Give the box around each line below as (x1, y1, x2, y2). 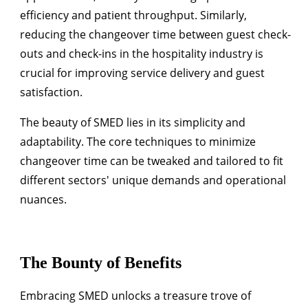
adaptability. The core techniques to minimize (20, 134, 256, 150)
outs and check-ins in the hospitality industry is (20, 46, 263, 62)
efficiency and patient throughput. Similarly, (20, 8, 247, 23)
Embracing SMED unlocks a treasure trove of (20, 288, 251, 304)
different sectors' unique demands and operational (20, 173, 286, 188)
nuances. (20, 192, 67, 208)
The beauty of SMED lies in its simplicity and (20, 115, 245, 131)
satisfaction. (20, 85, 82, 100)
